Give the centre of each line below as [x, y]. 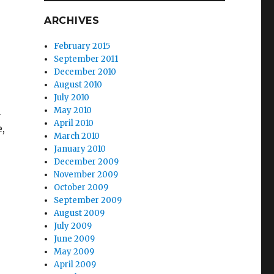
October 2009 [81, 187]
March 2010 [77, 136]
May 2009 [74, 252]
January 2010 [80, 149]
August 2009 [80, 213]
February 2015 [82, 46]
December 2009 [87, 162]
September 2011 [86, 59]
